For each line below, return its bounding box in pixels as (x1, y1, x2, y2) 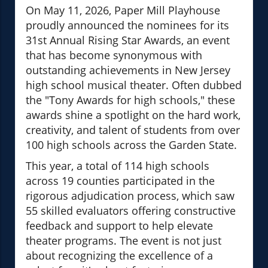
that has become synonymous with (26, 48, 202, 63)
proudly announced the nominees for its (26, 18, 229, 33)
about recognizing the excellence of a (26, 248, 213, 263)
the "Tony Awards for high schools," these (26, 93, 235, 108)
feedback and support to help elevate (26, 218, 213, 233)
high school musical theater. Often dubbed (26, 78, 242, 93)
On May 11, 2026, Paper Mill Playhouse (26, 3, 220, 18)
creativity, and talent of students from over (26, 123, 240, 138)
